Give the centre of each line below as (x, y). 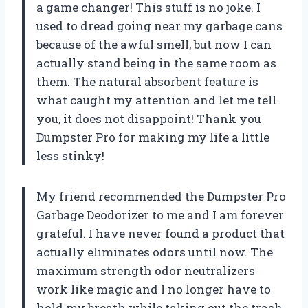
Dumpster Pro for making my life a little (153, 137)
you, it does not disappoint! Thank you (149, 118)
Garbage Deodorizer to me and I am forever (160, 214)
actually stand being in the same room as (156, 63)
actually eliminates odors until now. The (155, 252)
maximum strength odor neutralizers (146, 270)
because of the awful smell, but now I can (154, 44)
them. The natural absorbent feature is (147, 81)
